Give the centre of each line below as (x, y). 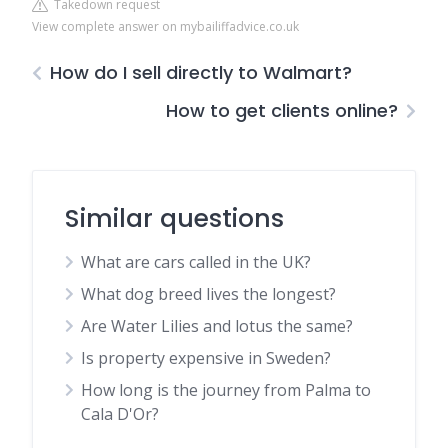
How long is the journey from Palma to (226, 390)
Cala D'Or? (120, 414)
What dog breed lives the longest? (208, 294)
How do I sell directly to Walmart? (201, 72)
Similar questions (174, 218)
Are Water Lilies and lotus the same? (217, 326)
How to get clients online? (282, 110)
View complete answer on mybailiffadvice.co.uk (165, 26)
